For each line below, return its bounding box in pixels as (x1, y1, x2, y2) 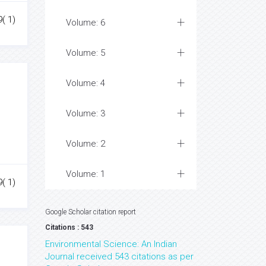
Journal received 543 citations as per (45, 251, 194, 262)
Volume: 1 (66, 169, 105, 179)
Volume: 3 (66, 108, 105, 119)
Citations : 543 (45, 223, 93, 232)
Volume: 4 (66, 78, 105, 88)
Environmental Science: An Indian (45, 239, 177, 249)
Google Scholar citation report (45, 208, 136, 216)
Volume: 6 (66, 17, 105, 28)
